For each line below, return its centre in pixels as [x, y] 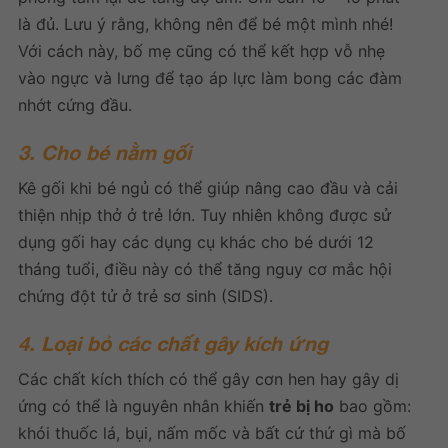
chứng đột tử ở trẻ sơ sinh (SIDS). [145, 296]
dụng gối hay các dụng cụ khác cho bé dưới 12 [196, 242]
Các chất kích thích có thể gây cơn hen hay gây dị [208, 379]
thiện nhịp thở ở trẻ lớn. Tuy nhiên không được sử [204, 215]
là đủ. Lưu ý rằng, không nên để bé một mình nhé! [205, 24]
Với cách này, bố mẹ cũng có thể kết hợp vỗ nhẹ [201, 51]
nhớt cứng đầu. [75, 105]
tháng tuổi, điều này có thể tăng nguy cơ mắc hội [205, 269]
